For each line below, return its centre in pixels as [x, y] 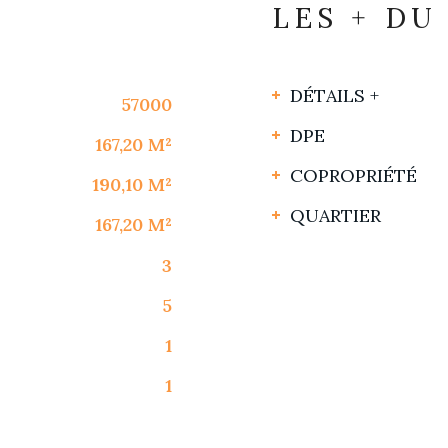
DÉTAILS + [334, 95]
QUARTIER [335, 215]
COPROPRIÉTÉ [353, 175]
